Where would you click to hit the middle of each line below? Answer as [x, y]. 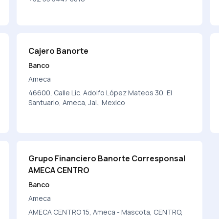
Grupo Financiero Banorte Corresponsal [107, 158]
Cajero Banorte [59, 51]
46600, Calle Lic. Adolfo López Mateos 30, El [100, 93]
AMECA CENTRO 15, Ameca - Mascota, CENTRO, [106, 212]
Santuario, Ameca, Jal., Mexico [77, 102]
